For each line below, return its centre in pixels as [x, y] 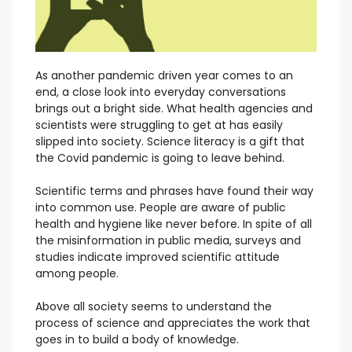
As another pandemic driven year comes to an [164, 76]
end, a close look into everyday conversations [161, 92]
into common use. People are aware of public [161, 208]
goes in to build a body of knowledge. [137, 340]
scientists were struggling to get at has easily [159, 125]
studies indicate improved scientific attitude [158, 257]
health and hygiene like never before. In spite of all [174, 224]
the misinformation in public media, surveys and [168, 241]
